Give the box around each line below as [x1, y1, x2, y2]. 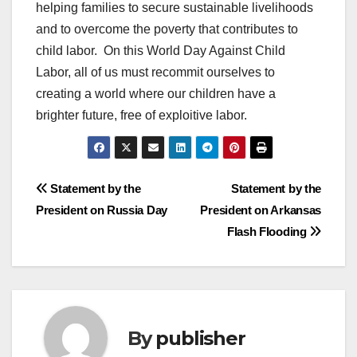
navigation [35, 210, 164, 242]
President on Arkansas [200, 203, 321, 218]
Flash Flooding [226, 225, 310, 239]
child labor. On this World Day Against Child [36, 43, 285, 57]
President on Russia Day [36, 203, 167, 218]
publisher [155, 326, 245, 350]
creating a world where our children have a [36, 86, 276, 100]
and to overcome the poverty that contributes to [36, 22, 298, 36]
